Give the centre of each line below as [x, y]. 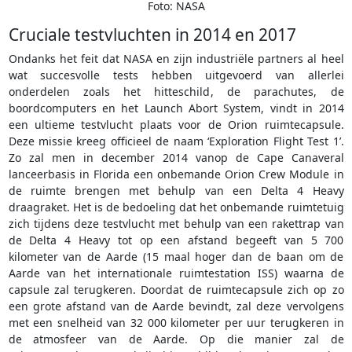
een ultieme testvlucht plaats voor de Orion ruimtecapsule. [176, 125]
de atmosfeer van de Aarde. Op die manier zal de [176, 339]
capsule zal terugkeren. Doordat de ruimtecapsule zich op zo [176, 290]
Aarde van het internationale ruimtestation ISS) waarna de [176, 273]
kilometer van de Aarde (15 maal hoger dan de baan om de [176, 257]
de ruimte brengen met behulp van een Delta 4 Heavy [176, 191]
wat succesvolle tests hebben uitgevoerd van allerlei [176, 75]
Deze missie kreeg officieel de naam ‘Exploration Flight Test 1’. [176, 141]
